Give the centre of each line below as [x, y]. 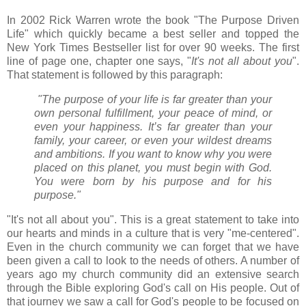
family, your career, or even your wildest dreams [153, 140]
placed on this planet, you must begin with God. [153, 167]
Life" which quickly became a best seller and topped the [153, 34]
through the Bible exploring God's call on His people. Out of [153, 288]
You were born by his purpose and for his [153, 181]
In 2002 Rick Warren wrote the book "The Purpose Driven [153, 20]
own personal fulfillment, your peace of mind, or [153, 113]
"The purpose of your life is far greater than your [153, 99]
